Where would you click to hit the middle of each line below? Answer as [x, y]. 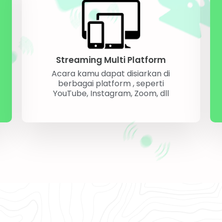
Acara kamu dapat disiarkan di [111, 73]
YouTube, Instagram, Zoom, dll [111, 93]
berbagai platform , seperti [111, 83]
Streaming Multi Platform [111, 60]
